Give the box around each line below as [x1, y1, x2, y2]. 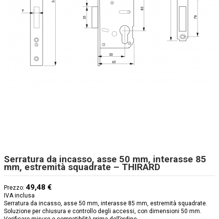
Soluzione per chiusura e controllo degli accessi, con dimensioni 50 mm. [4, 208, 201, 215]
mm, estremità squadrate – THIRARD [4, 161, 160, 173]
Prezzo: [4, 184, 26, 192]
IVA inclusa [4, 192, 35, 199]
